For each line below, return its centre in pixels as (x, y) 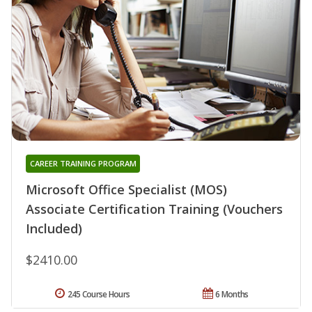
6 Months (232, 294)
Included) (54, 228)
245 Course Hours (99, 294)
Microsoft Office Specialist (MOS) (126, 189)
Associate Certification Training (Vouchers (154, 209)
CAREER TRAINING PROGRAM (83, 163)
